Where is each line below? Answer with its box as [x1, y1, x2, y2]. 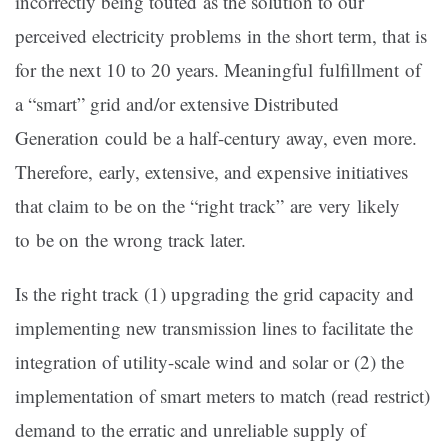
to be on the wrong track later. [15, 227, 246, 253]
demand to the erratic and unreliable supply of [15, 417, 366, 443]
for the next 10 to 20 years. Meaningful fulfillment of [15, 57, 421, 83]
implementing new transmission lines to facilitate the [15, 315, 413, 341]
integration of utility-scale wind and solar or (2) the [15, 349, 404, 375]
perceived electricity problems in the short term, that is [15, 23, 427, 49]
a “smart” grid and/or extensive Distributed [15, 91, 339, 117]
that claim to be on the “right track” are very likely [15, 193, 400, 219]
